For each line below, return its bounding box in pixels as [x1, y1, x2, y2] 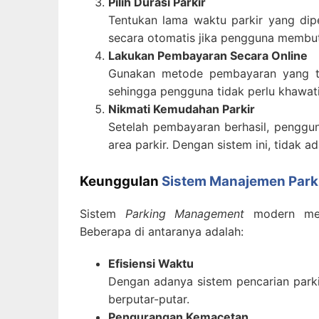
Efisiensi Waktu [108, 256, 194, 271]
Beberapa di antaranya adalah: [80, 224, 244, 239]
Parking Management [125, 206, 245, 221]
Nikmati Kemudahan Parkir [108, 102, 255, 117]
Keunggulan [80, 173, 162, 190]
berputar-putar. [108, 291, 189, 306]
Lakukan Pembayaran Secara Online [108, 48, 308, 63]
